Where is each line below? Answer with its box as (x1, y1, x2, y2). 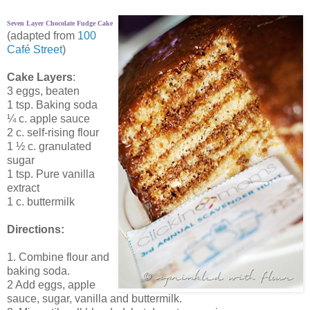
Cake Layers (7, 71, 73, 83)
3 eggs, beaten (7, 84, 80, 97)
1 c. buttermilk (7, 195, 75, 208)
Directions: (7, 223, 64, 235)
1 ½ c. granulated (7, 140, 91, 152)
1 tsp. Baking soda (7, 98, 98, 111)
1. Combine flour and (7, 250, 109, 263)
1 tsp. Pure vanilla (7, 167, 95, 180)
